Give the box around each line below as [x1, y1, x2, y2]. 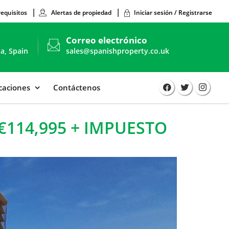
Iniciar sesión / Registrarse [134, 8, 212, 17]
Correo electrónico [66, 34, 147, 47]
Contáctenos [53, 82, 100, 93]
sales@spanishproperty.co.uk [66, 46, 169, 56]
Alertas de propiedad [50, 8, 111, 17]
